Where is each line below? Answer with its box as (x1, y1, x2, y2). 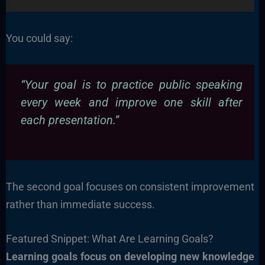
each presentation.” (20, 114, 119, 128)
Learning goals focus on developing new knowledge (5, 250, 255, 263)
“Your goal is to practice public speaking (20, 78, 243, 92)
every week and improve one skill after (20, 96, 243, 110)
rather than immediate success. (5, 198, 155, 211)
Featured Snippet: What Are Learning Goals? (5, 232, 214, 245)
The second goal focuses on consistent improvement (5, 180, 255, 193)
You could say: (5, 31, 73, 44)
